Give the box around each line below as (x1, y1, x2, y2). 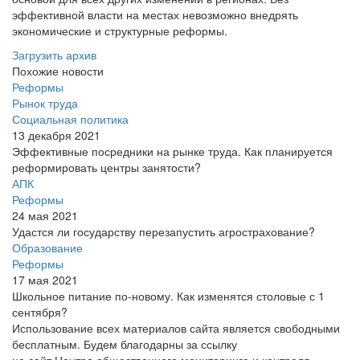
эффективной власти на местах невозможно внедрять (12, 6, 298, 22)
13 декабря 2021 (12, 127, 100, 143)
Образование (12, 239, 83, 256)
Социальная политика (12, 111, 129, 127)
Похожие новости (12, 63, 104, 79)
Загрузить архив (12, 47, 96, 63)
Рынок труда (12, 95, 78, 111)
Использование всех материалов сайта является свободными (12, 320, 340, 336)
